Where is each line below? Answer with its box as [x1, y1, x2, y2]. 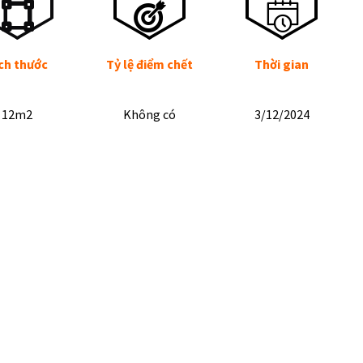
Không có [122, 105, 176, 122]
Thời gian [254, 55, 310, 72]
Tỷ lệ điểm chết [105, 55, 193, 72]
